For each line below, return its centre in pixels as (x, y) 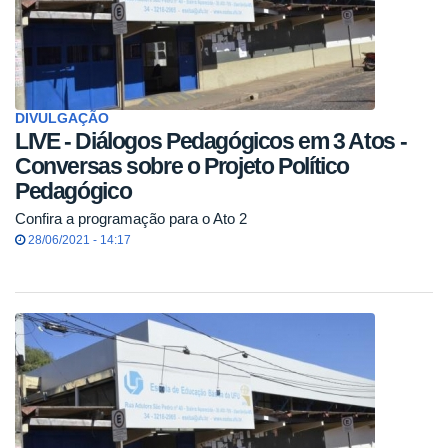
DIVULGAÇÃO (62, 118)
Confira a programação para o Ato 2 (131, 219)
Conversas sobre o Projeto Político (182, 165)
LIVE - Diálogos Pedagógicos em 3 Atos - (211, 140)
